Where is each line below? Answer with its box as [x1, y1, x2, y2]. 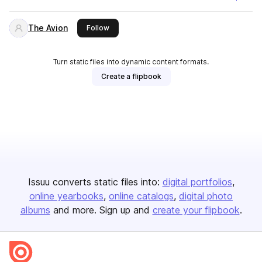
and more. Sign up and [53, 204, 150, 216]
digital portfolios [162, 176, 232, 188]
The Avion [28, 23, 68, 33]
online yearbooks [29, 190, 104, 202]
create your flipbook [152, 204, 240, 216]
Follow [87, 23, 109, 32]
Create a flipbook [101, 72, 161, 81]
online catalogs [109, 190, 174, 202]
